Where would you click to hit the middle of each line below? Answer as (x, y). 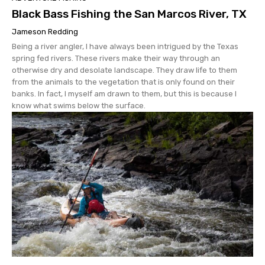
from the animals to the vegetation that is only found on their (123, 82)
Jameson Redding (45, 31)
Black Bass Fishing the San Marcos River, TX (129, 14)
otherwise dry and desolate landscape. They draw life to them (125, 70)
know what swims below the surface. (79, 105)
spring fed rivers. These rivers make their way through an (116, 58)
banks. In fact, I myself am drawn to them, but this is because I (124, 93)
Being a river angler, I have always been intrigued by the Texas (125, 46)
